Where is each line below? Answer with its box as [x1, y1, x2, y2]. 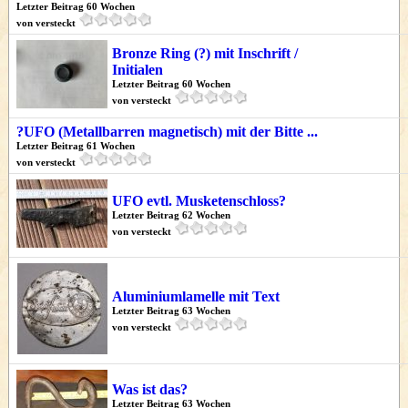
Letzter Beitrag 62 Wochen [112, 209, 230, 220]
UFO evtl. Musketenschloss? [112, 193, 286, 209]
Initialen [112, 62, 163, 77]
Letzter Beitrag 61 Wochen [16, 140, 135, 151]
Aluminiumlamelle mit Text [112, 289, 280, 304]
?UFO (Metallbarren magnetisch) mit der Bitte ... [16, 124, 318, 139]
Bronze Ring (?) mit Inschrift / [112, 46, 298, 61]
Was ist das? [112, 382, 188, 397]
